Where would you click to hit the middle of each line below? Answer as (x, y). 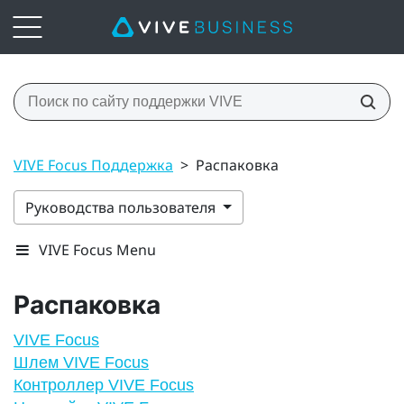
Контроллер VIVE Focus (104, 385)
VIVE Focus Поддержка (93, 165)
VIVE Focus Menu (97, 249)
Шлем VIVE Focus (81, 362)
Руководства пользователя (122, 207)
